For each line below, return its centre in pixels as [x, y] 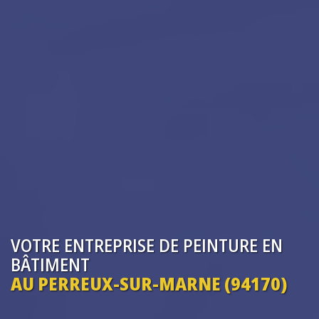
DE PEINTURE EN [221, 245]
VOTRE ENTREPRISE [83, 245]
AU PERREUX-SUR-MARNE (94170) [149, 283]
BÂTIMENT [50, 264]
